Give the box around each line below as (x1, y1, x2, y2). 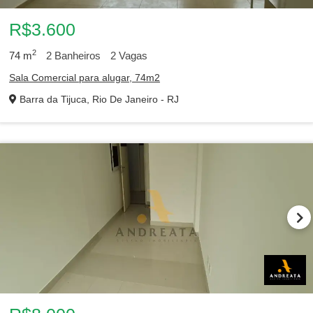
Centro (97, 86, 129, 98)
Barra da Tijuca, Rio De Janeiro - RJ (17, 94, 179, 105)
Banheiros (52, 50, 101, 61)
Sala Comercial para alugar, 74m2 (9, 72, 160, 83)
